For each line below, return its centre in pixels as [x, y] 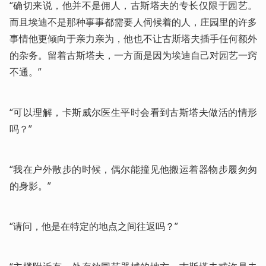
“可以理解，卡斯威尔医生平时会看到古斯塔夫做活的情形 [133, 113]
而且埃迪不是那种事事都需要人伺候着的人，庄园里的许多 [133, 22]
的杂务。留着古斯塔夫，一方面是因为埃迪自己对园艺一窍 [133, 56]
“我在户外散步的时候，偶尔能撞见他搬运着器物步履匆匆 [133, 170]
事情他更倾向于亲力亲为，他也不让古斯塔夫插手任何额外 [133, 39]
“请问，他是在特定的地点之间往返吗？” [94, 227]
